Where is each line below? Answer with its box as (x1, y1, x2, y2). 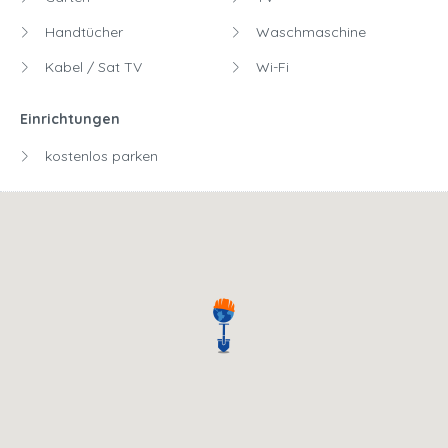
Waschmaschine (252, 23, 366, 42)
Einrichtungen (20, 110, 120, 129)
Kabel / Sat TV (41, 58, 142, 77)
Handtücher (41, 23, 123, 42)
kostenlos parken (41, 147, 158, 166)
